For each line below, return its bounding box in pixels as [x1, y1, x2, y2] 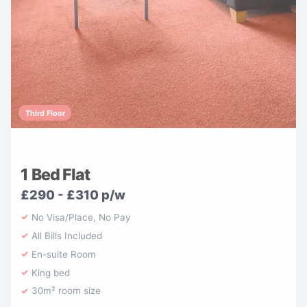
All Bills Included [32, 230, 103, 241]
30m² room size [32, 285, 101, 297]
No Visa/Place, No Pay [32, 212, 131, 223]
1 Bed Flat [21, 164, 90, 184]
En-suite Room [32, 248, 97, 260]
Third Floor [25, 108, 65, 118]
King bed [32, 267, 71, 278]
